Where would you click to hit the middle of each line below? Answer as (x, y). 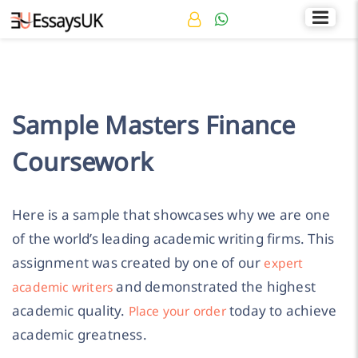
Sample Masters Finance (154, 125)
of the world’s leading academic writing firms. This (173, 239)
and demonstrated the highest (215, 287)
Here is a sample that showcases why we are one (171, 215)
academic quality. (70, 311)
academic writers (63, 287)
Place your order (177, 311)
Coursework (83, 162)
